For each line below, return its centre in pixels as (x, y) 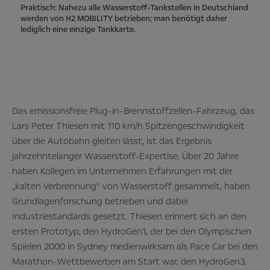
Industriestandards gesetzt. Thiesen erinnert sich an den (129, 216)
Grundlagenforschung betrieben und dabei (100, 201)
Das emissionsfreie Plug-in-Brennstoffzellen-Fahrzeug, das (133, 111)
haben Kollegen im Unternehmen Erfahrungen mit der (122, 171)
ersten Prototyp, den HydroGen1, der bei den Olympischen (132, 231)
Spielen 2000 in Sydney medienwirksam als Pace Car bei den (135, 246)
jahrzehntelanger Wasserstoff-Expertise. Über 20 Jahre (125, 156)
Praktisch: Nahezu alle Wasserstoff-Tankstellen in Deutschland (134, 8)
